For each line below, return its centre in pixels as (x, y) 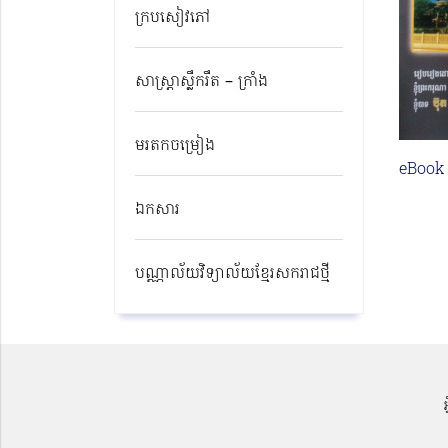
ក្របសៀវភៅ (172, 17)
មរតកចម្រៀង (175, 145)
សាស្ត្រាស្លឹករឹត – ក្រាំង (201, 81)
